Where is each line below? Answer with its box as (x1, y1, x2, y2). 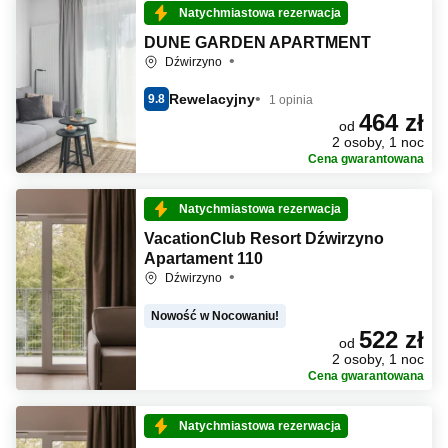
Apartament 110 (144, 250, 263, 267)
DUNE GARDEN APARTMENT (144, 34, 371, 51)
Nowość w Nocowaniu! (151, 309, 279, 323)
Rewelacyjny (169, 90, 255, 107)
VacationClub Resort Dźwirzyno (144, 230, 384, 247)
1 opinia (269, 92, 313, 107)
